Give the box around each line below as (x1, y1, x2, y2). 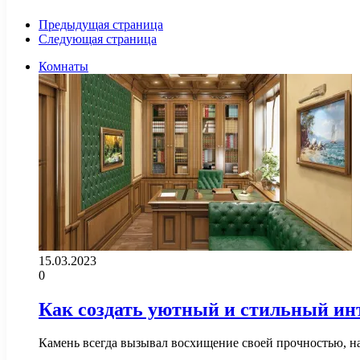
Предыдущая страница (39, 17, 163, 31)
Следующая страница (39, 31, 157, 46)
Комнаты (39, 59, 88, 73)
